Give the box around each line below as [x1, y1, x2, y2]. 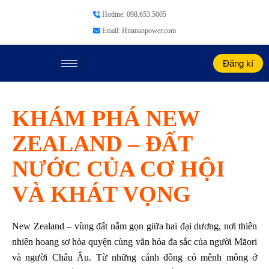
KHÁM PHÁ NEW [12, 106, 199, 131]
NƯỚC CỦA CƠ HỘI [12, 156, 225, 181]
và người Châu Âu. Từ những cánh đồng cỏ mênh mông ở [12, 252, 257, 262]
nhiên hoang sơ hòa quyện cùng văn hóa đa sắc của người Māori [12, 237, 257, 247]
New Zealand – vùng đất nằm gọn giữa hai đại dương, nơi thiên [12, 221, 257, 231]
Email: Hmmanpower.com [102, 26, 176, 35]
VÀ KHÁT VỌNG [12, 181, 191, 207]
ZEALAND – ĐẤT [12, 131, 192, 156]
